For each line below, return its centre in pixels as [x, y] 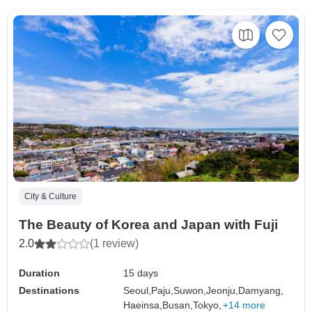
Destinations [49, 291]
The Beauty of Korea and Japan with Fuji [148, 225]
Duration [39, 273]
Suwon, [190, 291]
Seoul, [138, 291]
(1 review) [114, 244]
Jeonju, [223, 291]
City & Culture [50, 197]
